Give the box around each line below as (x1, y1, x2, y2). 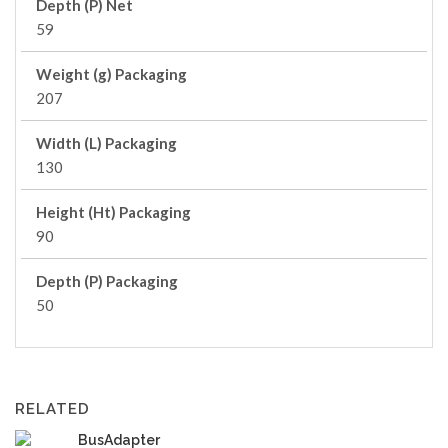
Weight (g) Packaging (36, 65, 187, 83)
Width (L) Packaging (36, 134, 177, 152)
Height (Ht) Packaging (36, 203, 191, 221)
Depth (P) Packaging (36, 272, 178, 290)
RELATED (15, 400, 90, 418)
